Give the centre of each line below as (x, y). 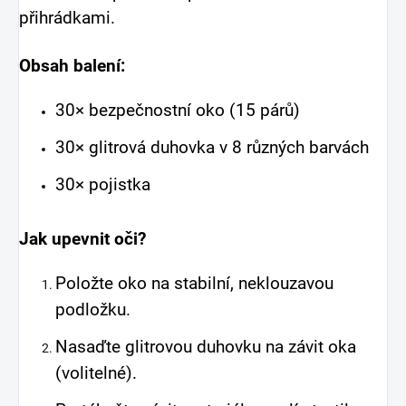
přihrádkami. (67, 19)
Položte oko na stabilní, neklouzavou (194, 284)
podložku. (93, 310)
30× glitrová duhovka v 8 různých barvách (212, 148)
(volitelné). (96, 374)
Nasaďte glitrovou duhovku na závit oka (206, 348)
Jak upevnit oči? (82, 240)
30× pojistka (103, 185)
